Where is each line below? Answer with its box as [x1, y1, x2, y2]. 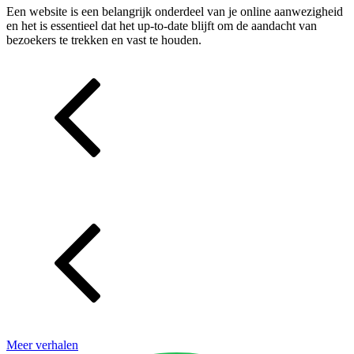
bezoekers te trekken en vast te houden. [6, 32, 201, 47]
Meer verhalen [6, 337, 78, 352]
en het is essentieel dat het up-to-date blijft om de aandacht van [6, 18, 317, 32]
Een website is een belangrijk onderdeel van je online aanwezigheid [6, 4, 343, 18]
